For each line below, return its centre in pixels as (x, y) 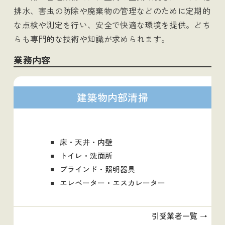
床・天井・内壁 (86, 142)
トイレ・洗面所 (86, 155)
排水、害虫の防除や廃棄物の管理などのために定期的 (112, 10)
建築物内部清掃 (113, 97)
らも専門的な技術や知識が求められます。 (92, 38)
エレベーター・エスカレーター (113, 182)
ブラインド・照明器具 (97, 169)
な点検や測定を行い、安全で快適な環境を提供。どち (112, 24)
